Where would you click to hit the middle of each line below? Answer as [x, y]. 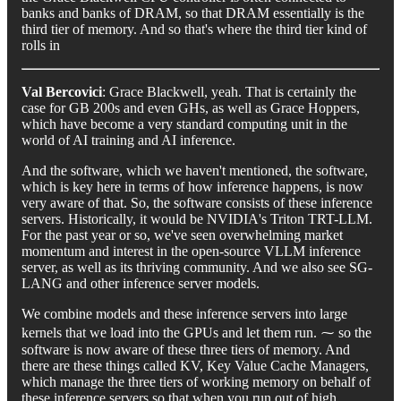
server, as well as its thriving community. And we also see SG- [197, 267]
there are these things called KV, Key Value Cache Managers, [195, 365]
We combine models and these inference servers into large [184, 313]
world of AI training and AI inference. [128, 140]
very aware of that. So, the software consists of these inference [197, 202]
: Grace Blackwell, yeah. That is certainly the [229, 91]
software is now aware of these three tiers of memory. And [186, 349]
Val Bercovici [62, 91]
